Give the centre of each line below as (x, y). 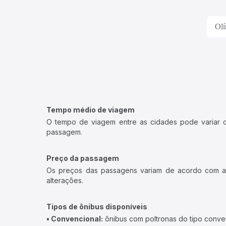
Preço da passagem (83, 158)
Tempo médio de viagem (91, 110)
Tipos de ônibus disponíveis (97, 207)
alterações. (65, 180)
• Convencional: (75, 219)
